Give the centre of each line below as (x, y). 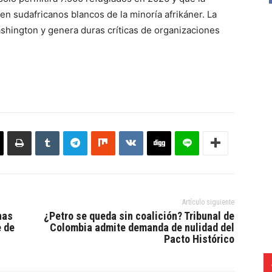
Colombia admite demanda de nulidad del (142, 227)
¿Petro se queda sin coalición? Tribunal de (139, 216)
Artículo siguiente (208, 202)
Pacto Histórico (199, 239)
